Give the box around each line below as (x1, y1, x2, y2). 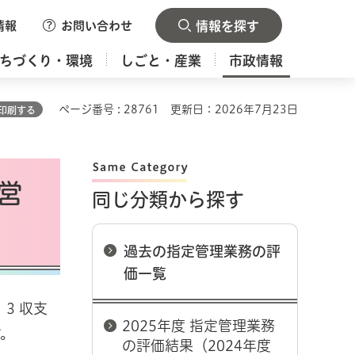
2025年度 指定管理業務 (122, 319, 275, 333)
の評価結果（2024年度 (122, 338, 271, 353)
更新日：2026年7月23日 (170, 104, 298, 115)
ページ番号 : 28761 (59, 104, 159, 115)
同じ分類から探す (92, 190, 244, 209)
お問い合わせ (61, 20, 132, 32)
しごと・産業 (120, 54, 202, 67)
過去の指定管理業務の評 (124, 244, 281, 258)
